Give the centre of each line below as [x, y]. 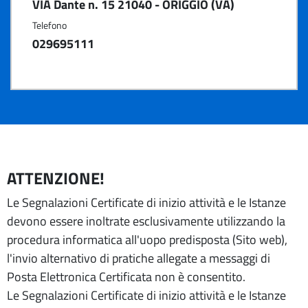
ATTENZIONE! [56, 178]
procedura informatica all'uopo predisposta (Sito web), [147, 240]
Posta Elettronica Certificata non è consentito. [126, 277]
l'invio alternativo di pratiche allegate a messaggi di [139, 258]
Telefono [49, 25]
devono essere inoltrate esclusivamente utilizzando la [146, 221]
